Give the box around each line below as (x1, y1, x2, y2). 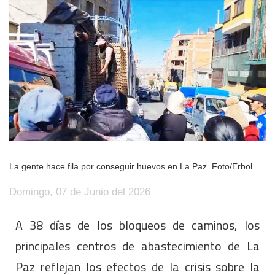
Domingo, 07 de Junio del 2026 (9, 186, 150, 198)
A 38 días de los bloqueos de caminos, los (15, 214, 260, 237)
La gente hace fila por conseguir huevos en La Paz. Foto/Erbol (9, 161, 252, 172)
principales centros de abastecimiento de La (15, 234, 260, 258)
